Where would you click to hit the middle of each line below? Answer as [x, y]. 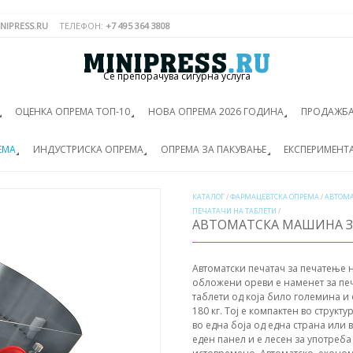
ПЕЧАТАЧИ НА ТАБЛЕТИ [234, 211]
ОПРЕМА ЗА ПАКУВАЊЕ [213, 149]
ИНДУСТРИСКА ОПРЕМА [88, 149]
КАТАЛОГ [208, 197]
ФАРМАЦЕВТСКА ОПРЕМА [275, 197]
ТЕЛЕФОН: [82, 25]
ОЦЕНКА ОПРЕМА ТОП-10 [73, 111]
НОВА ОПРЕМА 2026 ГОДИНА [216, 111]
